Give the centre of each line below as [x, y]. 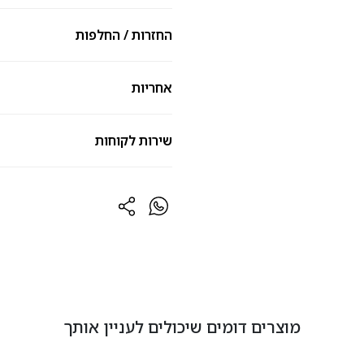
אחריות [152, 88]
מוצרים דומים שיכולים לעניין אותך [182, 327]
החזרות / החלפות [124, 35]
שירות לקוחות [134, 141]
